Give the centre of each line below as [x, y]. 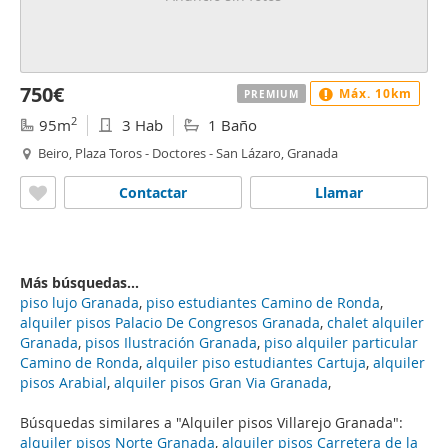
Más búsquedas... [79, 282]
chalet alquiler [375, 322]
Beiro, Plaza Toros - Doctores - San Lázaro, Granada [188, 153]
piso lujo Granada [79, 302]
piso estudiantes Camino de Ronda [263, 302]
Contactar [153, 192]
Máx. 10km [373, 93]
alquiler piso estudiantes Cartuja [256, 362]
